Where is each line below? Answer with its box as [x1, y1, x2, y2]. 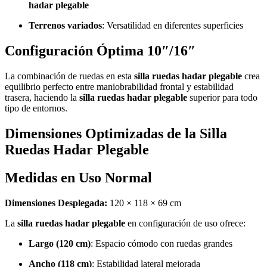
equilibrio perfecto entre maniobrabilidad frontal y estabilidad [5, 82, 234, 92]
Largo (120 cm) [29, 238, 91, 249]
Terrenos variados [29, 20, 102, 31]
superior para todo [187, 92, 257, 103]
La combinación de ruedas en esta [5, 71, 134, 82]
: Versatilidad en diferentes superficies [102, 20, 243, 31]
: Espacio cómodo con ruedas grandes [91, 238, 232, 249]
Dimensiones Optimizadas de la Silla [5, 125, 227, 141]
